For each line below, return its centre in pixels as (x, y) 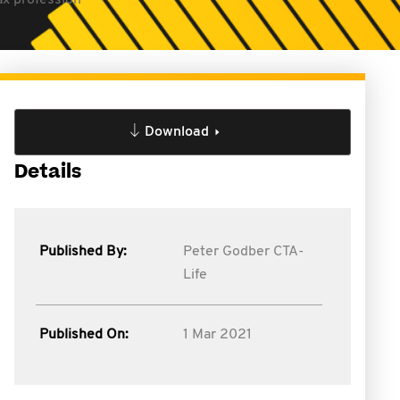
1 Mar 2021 (217, 335)
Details (48, 172)
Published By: (83, 252)
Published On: (84, 335)
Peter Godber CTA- (243, 252)
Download (176, 132)
